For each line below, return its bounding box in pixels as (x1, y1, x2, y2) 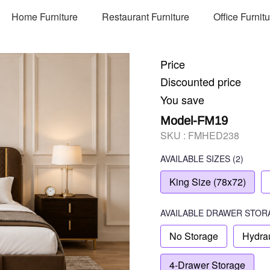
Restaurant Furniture (102, 9, 190, 24)
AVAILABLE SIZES (160, 152, 230, 165)
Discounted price (160, 74, 241, 89)
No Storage (169, 229, 218, 243)
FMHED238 (188, 128, 239, 142)
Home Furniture (11, 9, 78, 24)
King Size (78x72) (169, 175, 246, 189)
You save (160, 92, 204, 107)
